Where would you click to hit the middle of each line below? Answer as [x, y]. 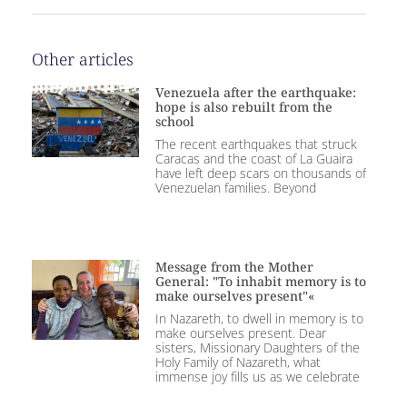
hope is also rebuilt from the [243, 107]
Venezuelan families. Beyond [235, 188]
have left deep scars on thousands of [260, 174]
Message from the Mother [234, 266]
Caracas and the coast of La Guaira [253, 159]
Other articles [83, 60]
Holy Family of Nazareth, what [238, 362]
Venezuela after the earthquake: [255, 93]
